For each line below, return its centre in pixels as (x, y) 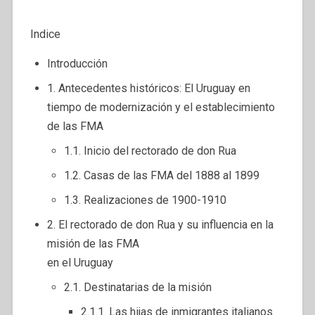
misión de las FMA (93, 243)
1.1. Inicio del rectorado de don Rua (150, 150)
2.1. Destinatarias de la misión (137, 287)
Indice (45, 34)
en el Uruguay (80, 262)
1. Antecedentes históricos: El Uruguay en (148, 88)
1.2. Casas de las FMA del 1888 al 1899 (161, 175)
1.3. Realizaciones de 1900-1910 (145, 200)
